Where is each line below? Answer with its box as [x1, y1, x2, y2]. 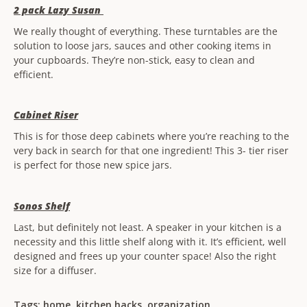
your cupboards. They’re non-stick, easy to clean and [14, 53, 255, 66]
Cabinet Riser [14, 108, 78, 122]
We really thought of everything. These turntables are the [14, 24, 278, 38]
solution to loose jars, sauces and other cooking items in [14, 38, 271, 52]
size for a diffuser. [14, 263, 102, 277]
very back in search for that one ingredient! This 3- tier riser [14, 144, 288, 158]
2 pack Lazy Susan [14, 3, 103, 16]
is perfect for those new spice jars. [14, 158, 172, 172]
